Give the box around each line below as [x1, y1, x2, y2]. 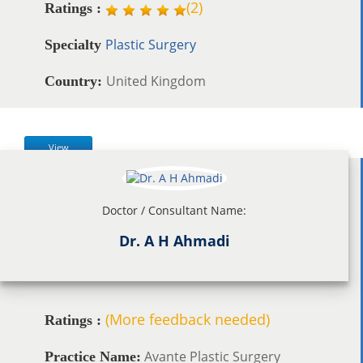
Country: [45, 72, 106, 89]
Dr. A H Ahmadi [118, 230, 230, 250]
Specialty [45, 36, 105, 53]
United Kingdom [106, 71, 206, 90]
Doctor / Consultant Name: [102, 202, 246, 218]
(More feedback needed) [105, 309, 270, 329]
